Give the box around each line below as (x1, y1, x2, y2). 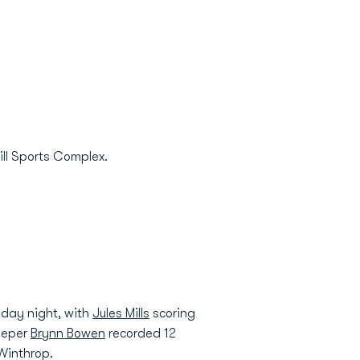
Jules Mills (92, 306, 149, 321)
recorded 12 (105, 326, 176, 341)
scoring (149, 306, 195, 321)
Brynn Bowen (31, 326, 105, 341)
